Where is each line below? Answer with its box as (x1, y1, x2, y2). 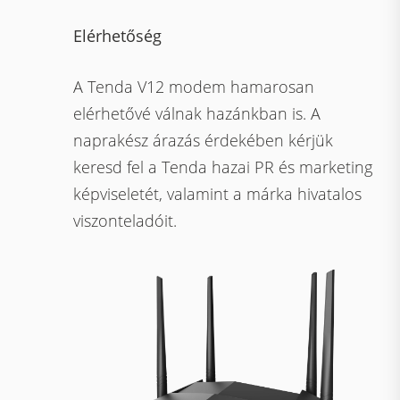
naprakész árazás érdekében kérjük (73, 129, 334, 151)
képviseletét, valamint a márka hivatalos (73, 183, 362, 204)
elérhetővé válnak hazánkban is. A (73, 103, 321, 124)
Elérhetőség (73, 25, 162, 46)
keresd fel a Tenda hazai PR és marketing (73, 156, 373, 178)
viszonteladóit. (73, 210, 178, 231)
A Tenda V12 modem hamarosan (73, 76, 315, 97)
